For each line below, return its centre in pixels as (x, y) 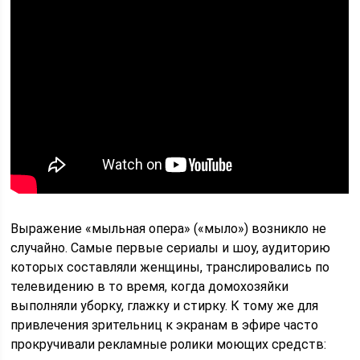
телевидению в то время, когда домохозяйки (150, 286)
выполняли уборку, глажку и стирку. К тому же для (165, 306)
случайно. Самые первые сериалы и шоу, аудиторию (171, 248)
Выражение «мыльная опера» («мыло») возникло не (169, 229)
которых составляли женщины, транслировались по (170, 267)
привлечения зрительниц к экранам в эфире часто (165, 325)
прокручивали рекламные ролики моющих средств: (169, 344)
